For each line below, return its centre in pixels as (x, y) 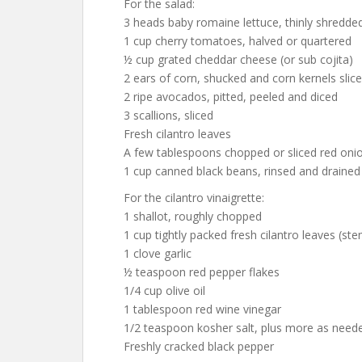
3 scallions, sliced (168, 115)
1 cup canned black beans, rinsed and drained (242, 171)
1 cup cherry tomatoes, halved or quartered (238, 41)
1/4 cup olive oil (164, 290)
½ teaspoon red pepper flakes (202, 272)
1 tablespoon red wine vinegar (202, 309)
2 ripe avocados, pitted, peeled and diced (231, 97)
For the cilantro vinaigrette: (194, 198)
